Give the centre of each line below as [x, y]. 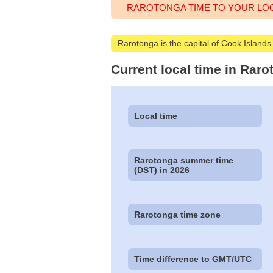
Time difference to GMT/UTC [193, 259]
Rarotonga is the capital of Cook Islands [195, 43]
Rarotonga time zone [178, 215]
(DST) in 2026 [162, 170]
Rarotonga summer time [184, 161]
